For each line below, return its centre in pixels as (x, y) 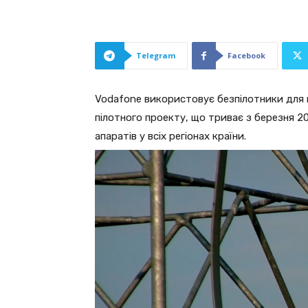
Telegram (156, 55)
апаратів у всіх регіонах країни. (170, 136)
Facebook (246, 55)
